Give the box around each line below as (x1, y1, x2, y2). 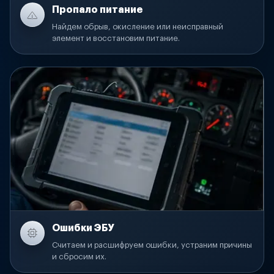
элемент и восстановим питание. (52, 34, 180, 43)
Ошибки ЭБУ (52, 223, 114, 234)
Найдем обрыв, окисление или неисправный (52, 23, 223, 31)
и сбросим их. (52, 253, 106, 261)
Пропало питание (52, 5, 143, 15)
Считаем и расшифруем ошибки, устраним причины (52, 241, 252, 250)
